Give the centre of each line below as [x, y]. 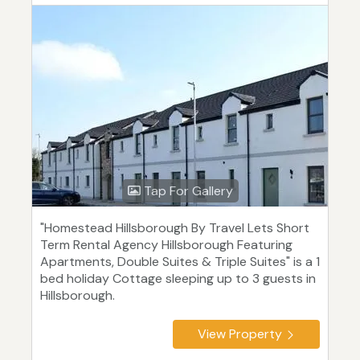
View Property [240, 334]
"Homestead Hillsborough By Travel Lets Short [175, 228]
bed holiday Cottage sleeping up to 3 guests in [178, 279]
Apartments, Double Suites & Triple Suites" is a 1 [180, 262]
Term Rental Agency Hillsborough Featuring [166, 245]
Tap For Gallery [186, 191]
